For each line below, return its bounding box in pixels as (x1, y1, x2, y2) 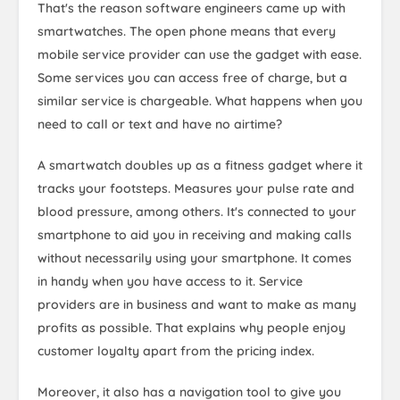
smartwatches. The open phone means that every (37, 23, 336, 39)
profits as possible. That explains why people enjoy (37, 320, 346, 336)
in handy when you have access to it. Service (37, 273, 303, 289)
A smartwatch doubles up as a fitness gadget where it (37, 157, 362, 173)
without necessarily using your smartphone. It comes (37, 250, 352, 266)
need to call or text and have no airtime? (37, 116, 282, 132)
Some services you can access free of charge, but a (37, 70, 347, 86)
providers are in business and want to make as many (37, 296, 356, 312)
